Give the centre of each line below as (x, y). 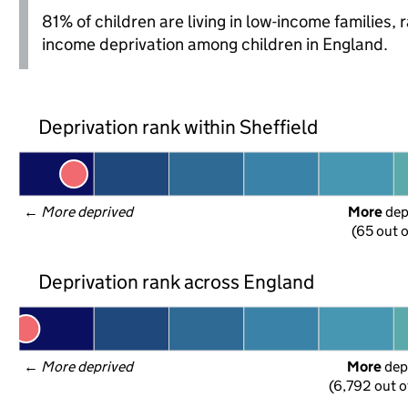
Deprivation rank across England (176, 281)
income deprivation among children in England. (214, 44)
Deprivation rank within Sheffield (178, 127)
